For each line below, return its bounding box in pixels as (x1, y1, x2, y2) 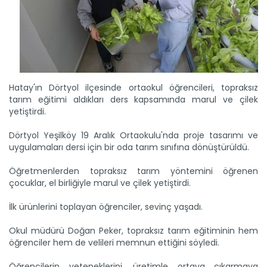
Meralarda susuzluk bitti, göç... (23, 102, 142, 114)
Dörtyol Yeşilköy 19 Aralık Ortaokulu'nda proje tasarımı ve (9, 129, 258, 142)
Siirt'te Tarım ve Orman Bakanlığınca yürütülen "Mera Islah (23, 114, 232, 125)
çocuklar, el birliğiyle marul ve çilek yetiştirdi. (9, 177, 191, 190)
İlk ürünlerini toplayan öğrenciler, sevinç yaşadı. (9, 201, 203, 213)
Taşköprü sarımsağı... (23, 250, 107, 262)
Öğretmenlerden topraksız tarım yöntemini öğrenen (9, 165, 258, 178)
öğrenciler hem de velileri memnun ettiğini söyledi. (9, 237, 219, 249)
